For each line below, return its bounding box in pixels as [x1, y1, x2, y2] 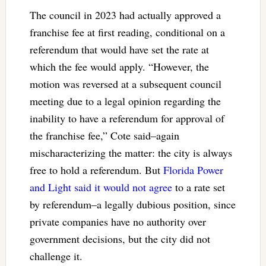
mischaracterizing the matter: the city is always [29, 145, 232, 160]
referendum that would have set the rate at [29, 42, 209, 56]
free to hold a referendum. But [29, 162, 163, 177]
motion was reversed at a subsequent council [29, 76, 221, 91]
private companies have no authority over [29, 214, 206, 229]
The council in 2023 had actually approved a [29, 7, 221, 22]
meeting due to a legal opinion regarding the [29, 93, 221, 108]
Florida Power [163, 162, 223, 177]
